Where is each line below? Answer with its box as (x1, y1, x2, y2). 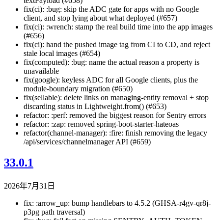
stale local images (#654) (24, 49, 100, 57)
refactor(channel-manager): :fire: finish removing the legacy (24, 128, 207, 137)
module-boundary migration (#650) (24, 84, 133, 93)
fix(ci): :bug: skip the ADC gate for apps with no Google (24, 4, 199, 13)
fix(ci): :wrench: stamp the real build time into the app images (24, 22, 213, 31)
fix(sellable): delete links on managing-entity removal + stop (24, 93, 209, 102)
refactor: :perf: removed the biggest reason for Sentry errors (24, 110, 206, 119)
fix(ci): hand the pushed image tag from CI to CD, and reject (24, 40, 210, 49)
